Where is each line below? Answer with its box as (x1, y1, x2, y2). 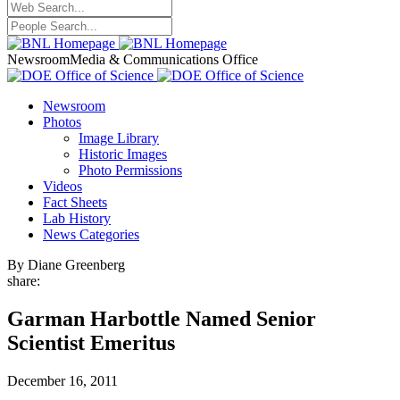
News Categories (43, 227, 139, 242)
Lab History (43, 211, 111, 226)
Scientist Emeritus (7, 330, 175, 354)
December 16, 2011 (7, 372, 118, 388)
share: (7, 273, 40, 288)
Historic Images (79, 146, 167, 162)
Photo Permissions (79, 162, 182, 178)
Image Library (79, 130, 159, 146)
